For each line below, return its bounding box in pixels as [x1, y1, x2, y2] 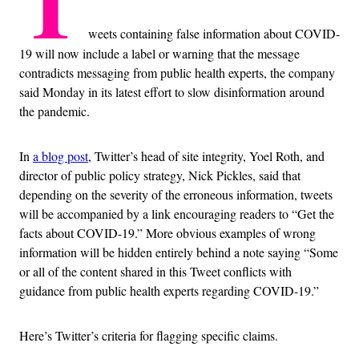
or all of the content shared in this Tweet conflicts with [19, 262, 292, 280]
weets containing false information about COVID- [88, 24, 340, 42]
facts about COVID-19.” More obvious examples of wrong [19, 224, 316, 241]
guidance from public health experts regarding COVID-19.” [19, 281, 319, 299]
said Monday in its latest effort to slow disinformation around [19, 83, 325, 100]
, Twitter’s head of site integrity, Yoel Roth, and [88, 147, 325, 164]
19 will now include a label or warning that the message [19, 44, 300, 62]
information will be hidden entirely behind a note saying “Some [19, 243, 338, 260]
